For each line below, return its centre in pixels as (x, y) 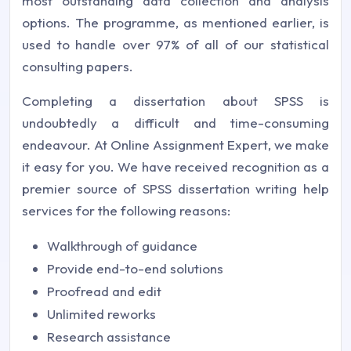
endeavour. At (66, 145)
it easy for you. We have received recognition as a (175, 166)
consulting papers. (78, 66)
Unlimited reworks (101, 314)
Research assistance (109, 337)
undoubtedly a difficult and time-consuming (175, 123)
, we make (299, 145)
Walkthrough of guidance (122, 246)
